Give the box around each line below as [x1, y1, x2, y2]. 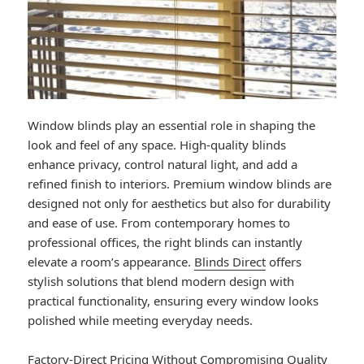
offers [266, 253, 302, 271]
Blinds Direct [194, 253, 266, 271]
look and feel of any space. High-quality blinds [28, 136, 287, 154]
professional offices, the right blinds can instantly [28, 234, 303, 251]
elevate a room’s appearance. [28, 253, 195, 271]
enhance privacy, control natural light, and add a [28, 156, 298, 173]
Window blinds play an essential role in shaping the [28, 117, 316, 134]
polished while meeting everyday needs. [28, 312, 253, 329]
